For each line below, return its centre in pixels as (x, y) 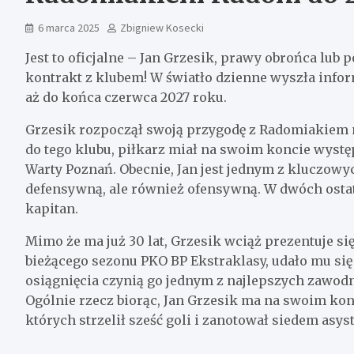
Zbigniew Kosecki (162, 27)
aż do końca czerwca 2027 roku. (126, 97)
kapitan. (52, 208)
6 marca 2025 (69, 27)
